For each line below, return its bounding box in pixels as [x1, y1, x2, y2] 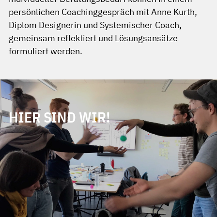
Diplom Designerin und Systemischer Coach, [9, 19, 182, 31]
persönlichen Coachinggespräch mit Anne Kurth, [9, 6, 197, 17]
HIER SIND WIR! [9, 108, 110, 126]
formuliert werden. [9, 46, 82, 57]
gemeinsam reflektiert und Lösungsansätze [9, 32, 178, 44]
